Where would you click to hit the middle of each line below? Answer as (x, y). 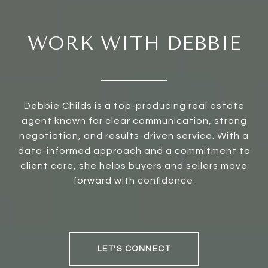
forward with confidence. (134, 180)
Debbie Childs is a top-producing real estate (134, 106)
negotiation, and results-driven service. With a (134, 135)
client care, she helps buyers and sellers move (134, 165)
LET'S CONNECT (134, 249)
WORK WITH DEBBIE (134, 43)
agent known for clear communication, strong (134, 121)
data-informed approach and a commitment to (134, 150)
